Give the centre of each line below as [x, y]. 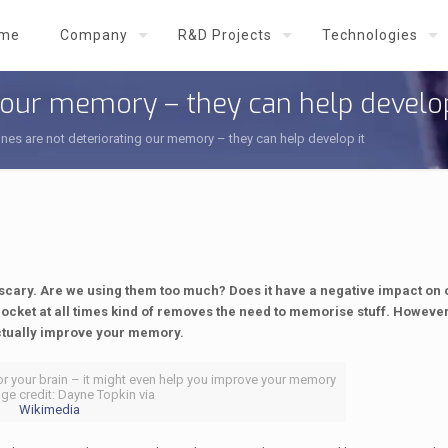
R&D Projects [225, 35]
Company [94, 35]
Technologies [370, 35]
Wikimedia [49, 409]
